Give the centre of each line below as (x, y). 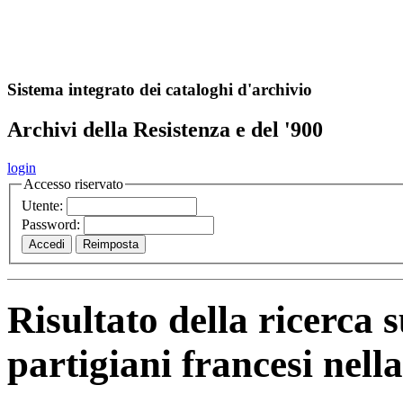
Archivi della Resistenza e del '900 (165, 129)
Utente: (44, 206)
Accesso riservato (73, 184)
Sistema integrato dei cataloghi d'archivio (160, 89)
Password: (53, 225)
